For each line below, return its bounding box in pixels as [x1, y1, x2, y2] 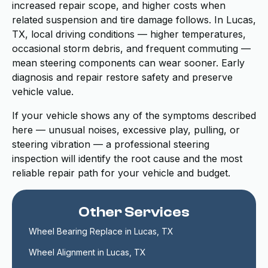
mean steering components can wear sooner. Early [12, 57, 245, 69]
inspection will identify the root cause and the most [12, 153, 242, 165]
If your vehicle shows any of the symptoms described [12, 109, 256, 121]
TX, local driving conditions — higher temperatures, [12, 28, 246, 40]
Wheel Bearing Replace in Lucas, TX [29, 226, 173, 236]
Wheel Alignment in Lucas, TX [29, 247, 146, 257]
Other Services [78, 204, 190, 220]
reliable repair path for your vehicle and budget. [12, 167, 230, 179]
